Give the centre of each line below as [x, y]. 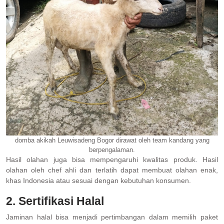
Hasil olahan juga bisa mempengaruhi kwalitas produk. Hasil [112, 160]
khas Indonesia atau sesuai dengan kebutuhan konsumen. [98, 181]
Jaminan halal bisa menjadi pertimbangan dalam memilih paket [112, 217]
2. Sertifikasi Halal [55, 201]
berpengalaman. [112, 150]
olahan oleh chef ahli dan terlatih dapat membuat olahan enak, [112, 170]
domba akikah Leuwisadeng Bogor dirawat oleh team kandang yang [112, 140]
